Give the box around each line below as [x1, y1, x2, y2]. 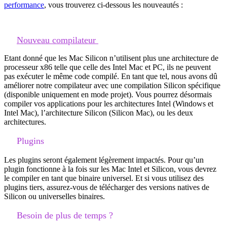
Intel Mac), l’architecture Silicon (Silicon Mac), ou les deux [4, 108, 193, 117]
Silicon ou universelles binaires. [4, 192, 105, 201]
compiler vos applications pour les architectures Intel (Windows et [4, 99, 213, 108]
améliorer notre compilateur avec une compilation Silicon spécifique [4, 81, 220, 90]
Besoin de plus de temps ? [17, 210, 116, 220]
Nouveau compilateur [17, 34, 98, 45]
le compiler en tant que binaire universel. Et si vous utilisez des [4, 173, 204, 182]
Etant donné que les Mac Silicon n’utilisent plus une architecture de [4, 53, 218, 62]
